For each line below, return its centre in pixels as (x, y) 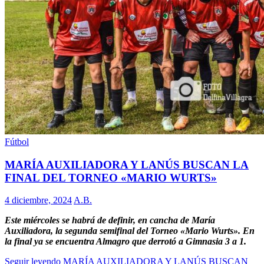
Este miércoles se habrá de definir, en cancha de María (110, 220)
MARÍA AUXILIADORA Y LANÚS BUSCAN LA (127, 164)
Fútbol (17, 142)
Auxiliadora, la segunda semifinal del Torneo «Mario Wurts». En (130, 231)
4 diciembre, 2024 (38, 200)
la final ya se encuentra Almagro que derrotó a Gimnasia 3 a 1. (126, 242)
